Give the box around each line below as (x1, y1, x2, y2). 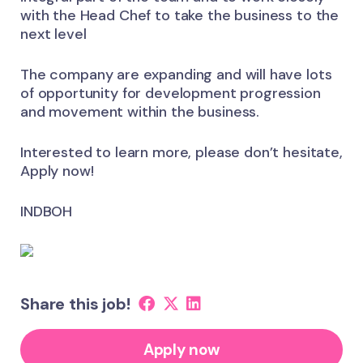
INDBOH (20, 201, 73, 221)
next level (20, 23, 87, 44)
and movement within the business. (20, 101, 260, 122)
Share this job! (20, 293, 130, 314)
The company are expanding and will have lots (20, 64, 332, 84)
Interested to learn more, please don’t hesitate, (20, 142, 343, 162)
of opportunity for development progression (20, 83, 321, 103)
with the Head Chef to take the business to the (20, 5, 340, 25)
